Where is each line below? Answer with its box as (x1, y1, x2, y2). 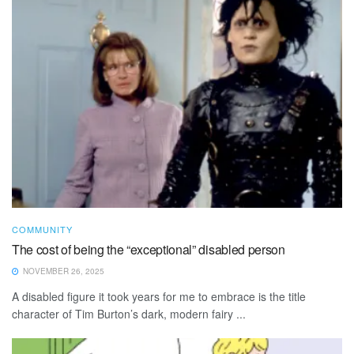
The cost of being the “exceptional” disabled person (12, 240, 285, 259)
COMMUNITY (12, 223, 73, 236)
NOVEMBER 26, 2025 (21, 265, 104, 277)
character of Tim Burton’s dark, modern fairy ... (12, 306, 246, 322)
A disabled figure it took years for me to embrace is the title (12, 288, 306, 305)
